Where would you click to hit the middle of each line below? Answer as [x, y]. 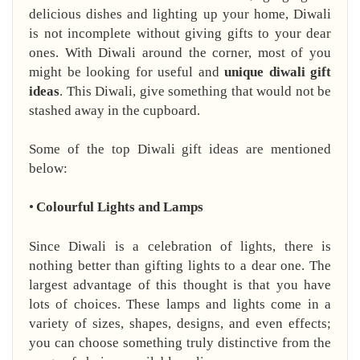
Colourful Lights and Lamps [120, 207]
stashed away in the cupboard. [115, 111]
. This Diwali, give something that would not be [195, 92]
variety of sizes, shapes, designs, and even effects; [180, 324]
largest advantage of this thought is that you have [180, 285]
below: [48, 169]
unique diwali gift [278, 72]
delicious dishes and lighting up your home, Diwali [180, 14]
